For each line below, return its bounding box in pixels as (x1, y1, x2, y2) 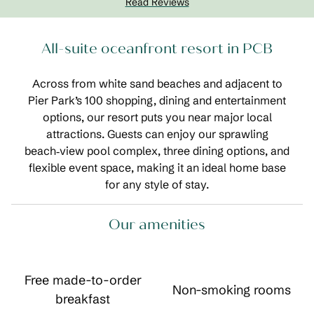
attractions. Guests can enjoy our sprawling (46, 127, 268, 141)
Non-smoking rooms (172, 281, 291, 298)
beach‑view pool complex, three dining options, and (25, 144, 289, 158)
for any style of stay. (105, 177, 209, 191)
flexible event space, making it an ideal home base (28, 161, 286, 175)
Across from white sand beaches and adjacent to (32, 76, 282, 90)
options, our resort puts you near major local (42, 110, 272, 124)
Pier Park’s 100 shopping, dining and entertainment (28, 93, 286, 107)
